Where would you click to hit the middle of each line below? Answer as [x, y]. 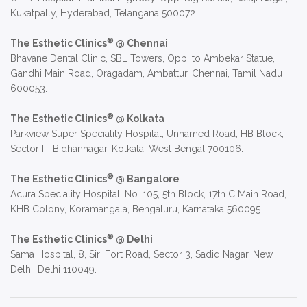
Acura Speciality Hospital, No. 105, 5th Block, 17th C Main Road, [148, 194]
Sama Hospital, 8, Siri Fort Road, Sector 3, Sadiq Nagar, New [142, 255]
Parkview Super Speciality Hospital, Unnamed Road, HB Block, [147, 134]
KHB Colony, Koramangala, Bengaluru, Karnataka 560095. [136, 209]
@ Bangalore [147, 179]
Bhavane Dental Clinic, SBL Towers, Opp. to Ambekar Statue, [143, 59]
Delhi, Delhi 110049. [53, 270]
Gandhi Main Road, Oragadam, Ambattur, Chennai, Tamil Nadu [146, 74]
